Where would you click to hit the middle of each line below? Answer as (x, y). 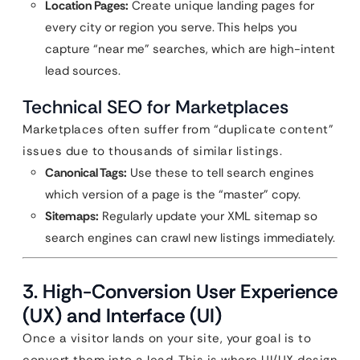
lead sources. (83, 71)
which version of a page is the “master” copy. (173, 194)
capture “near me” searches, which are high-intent (190, 49)
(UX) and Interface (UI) (122, 315)
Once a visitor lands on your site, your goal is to (167, 338)
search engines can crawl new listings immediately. (190, 238)
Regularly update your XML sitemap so (208, 216)
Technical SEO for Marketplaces (155, 107)
